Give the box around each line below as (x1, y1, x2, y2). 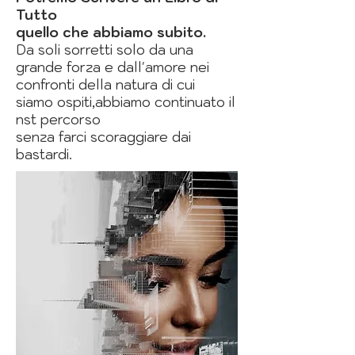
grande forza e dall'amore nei (16, 59, 209, 77)
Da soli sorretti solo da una (16, 41, 193, 59)
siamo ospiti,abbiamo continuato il (16, 94, 235, 112)
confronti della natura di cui (16, 76, 195, 94)
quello (16, 24, 63, 42)
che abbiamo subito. (63, 24, 206, 42)
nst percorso (16, 111, 101, 129)
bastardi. (16, 146, 72, 164)
